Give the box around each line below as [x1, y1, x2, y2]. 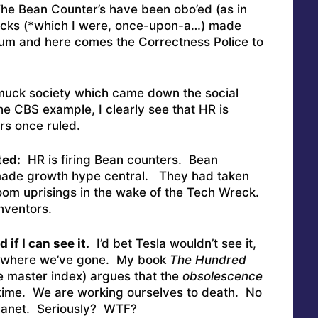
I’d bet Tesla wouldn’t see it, [89, 236, 256, 251]
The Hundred [169, 252, 246, 267]
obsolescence [182, 268, 263, 283]
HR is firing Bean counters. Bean [20, 153, 218, 168]
